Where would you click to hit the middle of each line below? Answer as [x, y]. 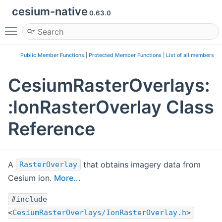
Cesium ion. [31, 178]
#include [29, 199]
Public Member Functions [52, 55]
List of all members [190, 55]
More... [67, 178]
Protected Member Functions [125, 55]
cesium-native [50, 11]
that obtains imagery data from [141, 165]
